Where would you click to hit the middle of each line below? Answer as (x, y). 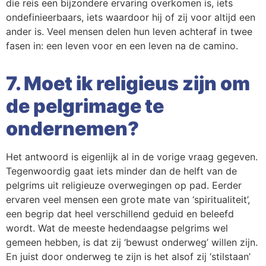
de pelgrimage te (85, 106)
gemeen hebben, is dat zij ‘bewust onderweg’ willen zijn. (132, 242)
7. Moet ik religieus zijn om (128, 83)
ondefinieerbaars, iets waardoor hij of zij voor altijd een (131, 17)
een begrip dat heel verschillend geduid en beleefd (120, 214)
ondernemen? (72, 129)
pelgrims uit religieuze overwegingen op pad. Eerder (124, 185)
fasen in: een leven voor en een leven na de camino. (122, 46)
